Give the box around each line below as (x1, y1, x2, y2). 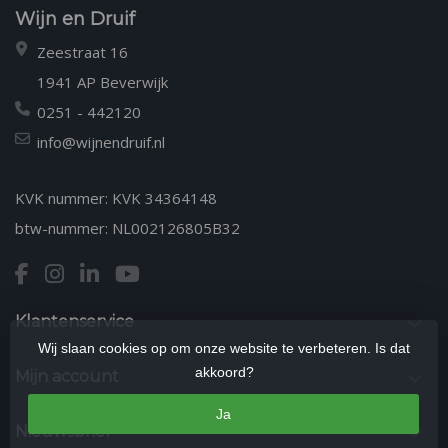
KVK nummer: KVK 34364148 (15, 187, 217, 208)
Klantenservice (15, 311, 134, 331)
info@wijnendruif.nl (37, 131, 165, 152)
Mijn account (15, 366, 119, 386)
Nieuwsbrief (15, 421, 111, 441)
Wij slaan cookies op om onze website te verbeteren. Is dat (38, 340, 410, 356)
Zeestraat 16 (37, 41, 128, 62)
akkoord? (194, 364, 254, 380)
